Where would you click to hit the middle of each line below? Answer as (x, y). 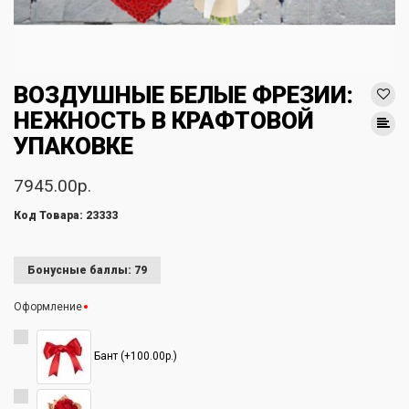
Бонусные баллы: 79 (87, 270)
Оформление (48, 307)
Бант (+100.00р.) (134, 357)
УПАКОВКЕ (73, 146)
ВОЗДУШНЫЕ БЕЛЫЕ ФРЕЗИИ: (184, 95)
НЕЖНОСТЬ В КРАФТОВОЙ (164, 121)
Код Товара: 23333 (66, 215)
